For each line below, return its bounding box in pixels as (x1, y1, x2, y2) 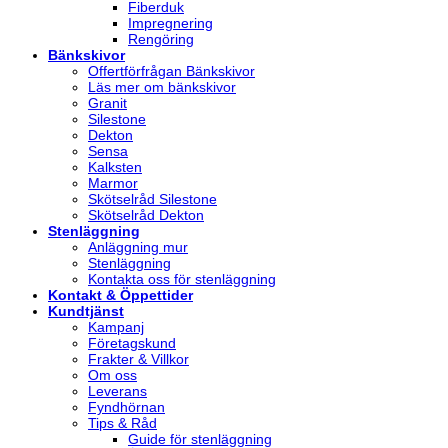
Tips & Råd (88, 415, 157, 432)
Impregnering (128, 15, 213, 32)
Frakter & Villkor (88, 351, 189, 368)
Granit (88, 95, 127, 112)
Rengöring (128, 31, 194, 48)
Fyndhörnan (88, 399, 165, 416)
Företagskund (88, 335, 176, 352)
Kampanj (88, 319, 144, 336)
